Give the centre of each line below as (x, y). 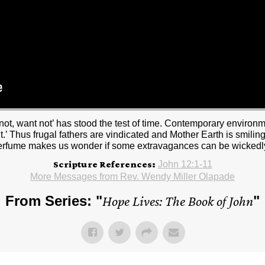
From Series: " (54, 201)
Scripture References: (104, 164)
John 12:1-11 (185, 164)
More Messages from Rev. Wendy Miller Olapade (132, 176)
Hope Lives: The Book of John (178, 201)
